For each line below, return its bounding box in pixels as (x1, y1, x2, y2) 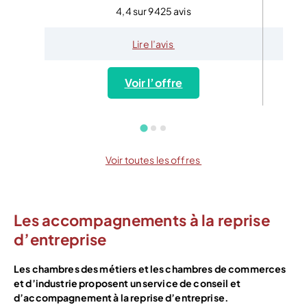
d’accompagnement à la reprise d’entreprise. (14, 291, 229, 304)
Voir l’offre (124, 75, 183, 90)
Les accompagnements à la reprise (14, 210, 270, 230)
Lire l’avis (132, 38, 175, 51)
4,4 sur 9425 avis (116, 5, 191, 18)
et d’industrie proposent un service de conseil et (14, 276, 241, 289)
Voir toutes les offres (105, 153, 202, 167)
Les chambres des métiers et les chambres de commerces (14, 262, 286, 275)
